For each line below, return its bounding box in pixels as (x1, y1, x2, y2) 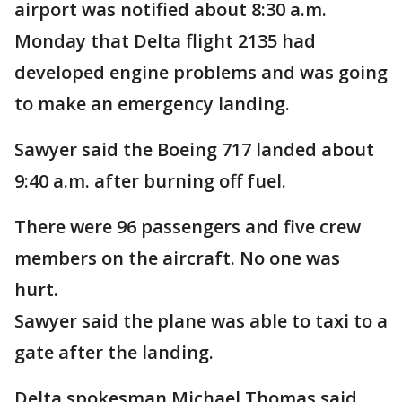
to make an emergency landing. (14, 92, 290, 117)
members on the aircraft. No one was (14, 246, 340, 271)
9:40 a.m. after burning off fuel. (14, 169, 286, 194)
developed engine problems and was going (14, 60, 388, 85)
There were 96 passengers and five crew (14, 214, 361, 240)
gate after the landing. (14, 340, 214, 365)
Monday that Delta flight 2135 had (14, 29, 316, 54)
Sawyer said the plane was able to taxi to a (14, 309, 388, 334)
